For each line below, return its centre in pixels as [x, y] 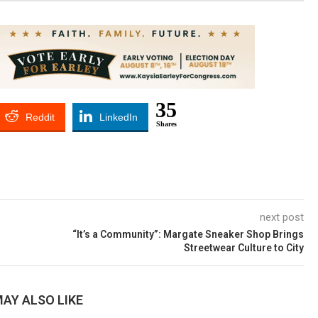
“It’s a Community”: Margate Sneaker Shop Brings [188, 234]
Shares [166, 124]
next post [282, 217]
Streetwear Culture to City [244, 248]
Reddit [40, 117]
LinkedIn [119, 117]
